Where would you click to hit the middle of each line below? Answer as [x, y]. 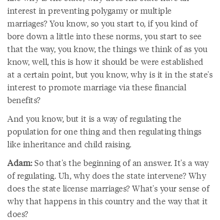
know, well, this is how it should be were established [106, 61]
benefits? [24, 100]
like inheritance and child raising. [69, 144]
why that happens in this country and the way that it [108, 201]
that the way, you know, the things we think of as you [108, 49]
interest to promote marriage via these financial [97, 87]
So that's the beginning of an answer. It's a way [120, 163]
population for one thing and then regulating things [105, 131]
